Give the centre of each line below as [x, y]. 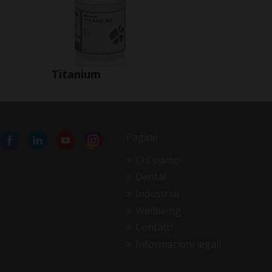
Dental [150, 177]
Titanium [76, 74]
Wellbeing [158, 210]
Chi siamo [157, 160]
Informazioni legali [178, 244]
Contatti [154, 227]
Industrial [157, 194]
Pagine [142, 137]
